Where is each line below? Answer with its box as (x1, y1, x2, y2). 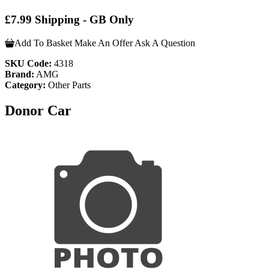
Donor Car (5, 102, 71, 118)
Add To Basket (14, 37, 72, 48)
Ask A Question (134, 37, 195, 48)
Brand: (5, 68, 34, 79)
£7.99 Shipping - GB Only (5, 13, 134, 26)
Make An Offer (74, 37, 133, 48)
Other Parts (46, 79, 91, 90)
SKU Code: (5, 58, 52, 68)
